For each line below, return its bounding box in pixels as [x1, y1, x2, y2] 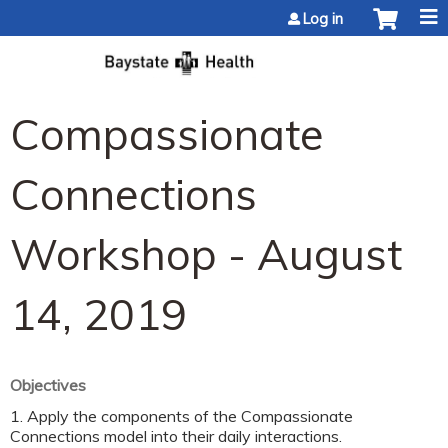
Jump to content [167, 2, 281, 22]
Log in [303, 10, 343, 28]
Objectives [10, 374, 86, 395]
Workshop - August [10, 226, 402, 281]
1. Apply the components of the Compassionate [10, 405, 353, 426]
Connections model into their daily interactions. [10, 425, 342, 446]
